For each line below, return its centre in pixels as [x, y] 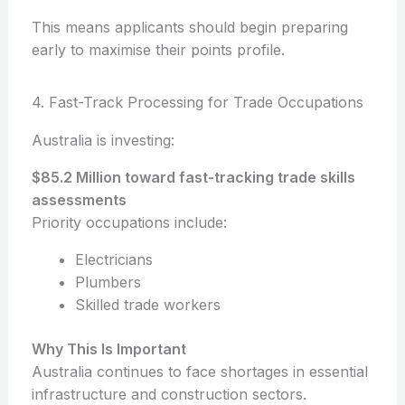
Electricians [113, 260]
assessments [79, 200]
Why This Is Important [108, 349]
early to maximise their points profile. [158, 50]
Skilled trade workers [147, 305]
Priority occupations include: [129, 223]
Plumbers [108, 283]
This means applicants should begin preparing [189, 28]
